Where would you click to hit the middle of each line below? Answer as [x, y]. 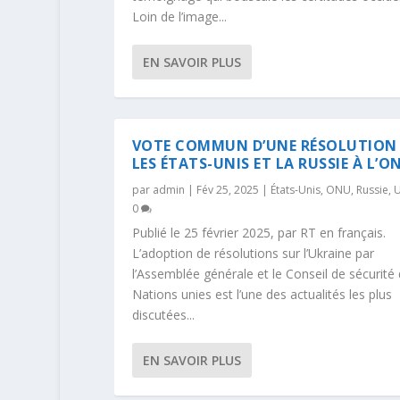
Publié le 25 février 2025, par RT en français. [258, 232]
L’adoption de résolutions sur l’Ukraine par [253, 253]
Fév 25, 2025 [227, 189]
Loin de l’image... [179, 16]
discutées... [163, 314]
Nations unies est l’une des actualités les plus [262, 294]
